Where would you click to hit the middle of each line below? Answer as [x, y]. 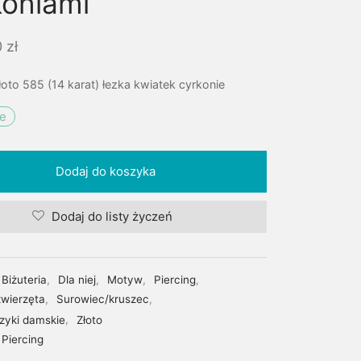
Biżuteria [24, 280]
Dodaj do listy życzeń [112, 217]
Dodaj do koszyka [106, 171]
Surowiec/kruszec [103, 299]
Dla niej [77, 280]
